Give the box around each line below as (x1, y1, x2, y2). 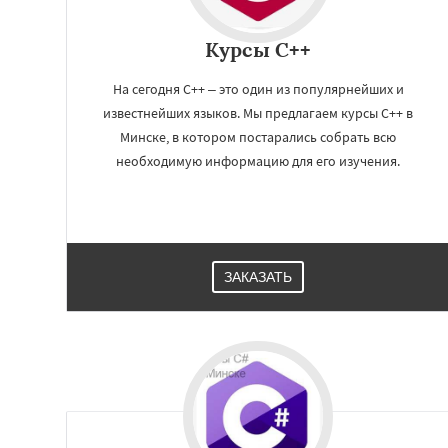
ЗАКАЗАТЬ (224, 269, 292, 285)
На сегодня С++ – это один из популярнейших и (112, 80, 404, 98)
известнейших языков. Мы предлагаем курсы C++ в (103, 104, 413, 122)
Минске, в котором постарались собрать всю (120, 128, 396, 146)
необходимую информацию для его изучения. (116, 152, 400, 170)
